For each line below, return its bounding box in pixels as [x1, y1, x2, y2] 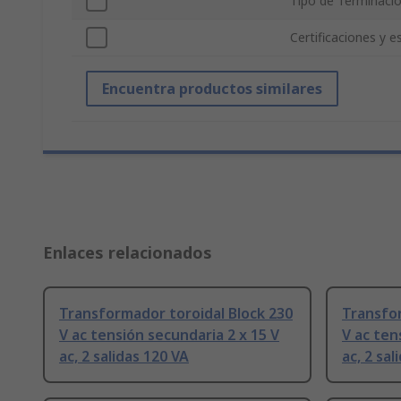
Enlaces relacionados [43, 242, 212, 264]
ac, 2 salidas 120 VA [59, 346, 189, 367]
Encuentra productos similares [102, 79, 322, 99]
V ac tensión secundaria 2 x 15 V [59, 325, 279, 346]
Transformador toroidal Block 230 [59, 303, 293, 324]
